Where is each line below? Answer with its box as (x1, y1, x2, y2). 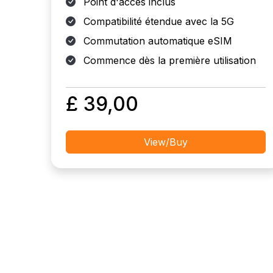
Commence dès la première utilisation (80, 54, 256, 66)
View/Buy (144, 136, 188, 148)
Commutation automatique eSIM (80, 35, 232, 47)
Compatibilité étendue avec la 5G (80, 15, 234, 27)
